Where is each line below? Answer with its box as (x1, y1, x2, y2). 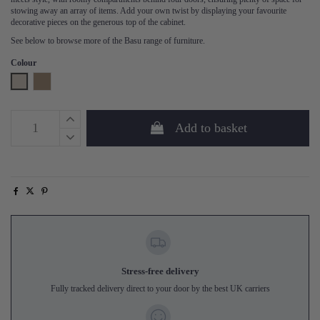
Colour (11, 58, 36, 69)
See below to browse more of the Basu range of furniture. (11, 35, 205, 46)
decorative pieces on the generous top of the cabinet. (11, 17, 186, 28)
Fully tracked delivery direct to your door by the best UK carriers (50, 283, 270, 294)
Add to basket (175, 121, 248, 136)
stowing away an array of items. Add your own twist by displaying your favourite (11, 6, 286, 16)
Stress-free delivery (121, 265, 199, 276)
